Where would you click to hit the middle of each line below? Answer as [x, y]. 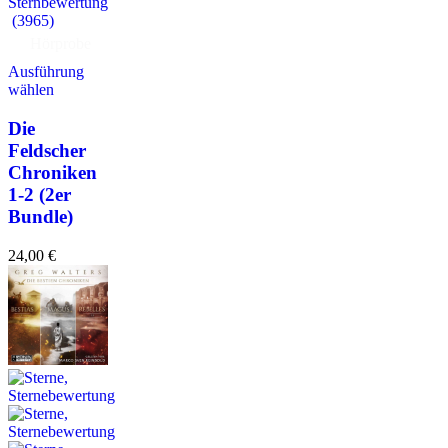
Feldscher [47, 150]
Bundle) [40, 216]
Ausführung [46, 72]
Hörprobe [60, 44]
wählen [31, 90]
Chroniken [52, 172]
